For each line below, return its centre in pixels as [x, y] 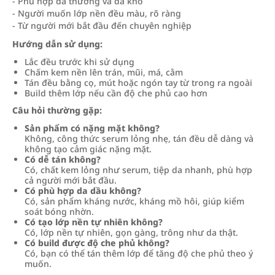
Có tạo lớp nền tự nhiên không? [94, 222]
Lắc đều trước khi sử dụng [79, 61]
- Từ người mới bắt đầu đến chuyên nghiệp [102, 25]
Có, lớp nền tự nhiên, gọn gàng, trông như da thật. [131, 232]
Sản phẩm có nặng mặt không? [92, 128]
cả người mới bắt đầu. [71, 180]
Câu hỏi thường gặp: [57, 110]
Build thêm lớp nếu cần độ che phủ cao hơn [116, 93]
